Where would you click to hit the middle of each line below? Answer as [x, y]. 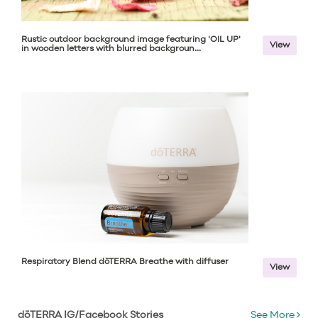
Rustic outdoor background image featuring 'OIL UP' [131, 40]
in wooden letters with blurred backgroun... [111, 49]
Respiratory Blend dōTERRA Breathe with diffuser [125, 262]
